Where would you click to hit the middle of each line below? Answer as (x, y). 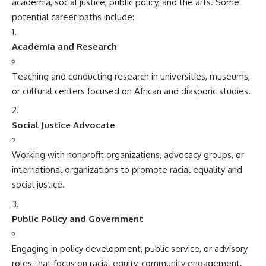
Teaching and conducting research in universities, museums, (131, 76)
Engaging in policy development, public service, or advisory (130, 248)
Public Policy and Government (77, 218)
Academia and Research (64, 46)
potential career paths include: (73, 17)
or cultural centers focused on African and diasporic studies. (131, 91)
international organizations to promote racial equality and (127, 170)
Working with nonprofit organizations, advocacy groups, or (128, 155)
